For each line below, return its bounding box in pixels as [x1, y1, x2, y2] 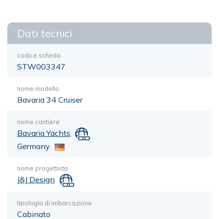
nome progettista [17, 164, 68, 172]
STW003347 [17, 62, 66, 71]
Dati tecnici [17, 27, 72, 40]
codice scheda [17, 51, 61, 59]
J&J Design [17, 174, 55, 184]
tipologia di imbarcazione [17, 198, 92, 207]
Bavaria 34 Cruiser [17, 95, 83, 105]
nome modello [17, 85, 59, 92]
